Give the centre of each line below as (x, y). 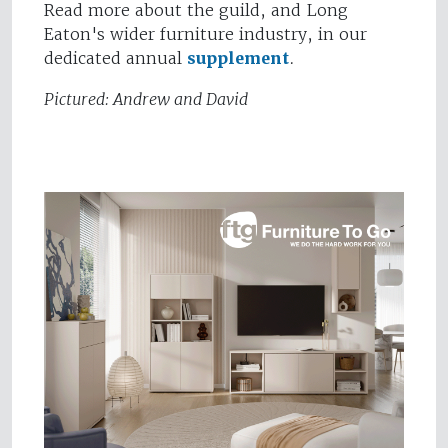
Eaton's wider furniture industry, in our (205, 34)
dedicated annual (115, 58)
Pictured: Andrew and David (146, 100)
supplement (238, 59)
